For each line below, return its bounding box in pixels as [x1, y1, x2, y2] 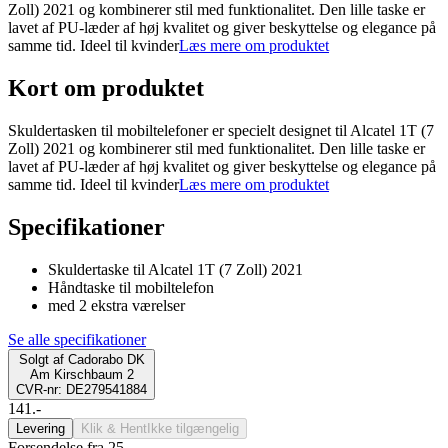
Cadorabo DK [67, 351, 145, 367]
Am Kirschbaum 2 [29, 366, 134, 382]
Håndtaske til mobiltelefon [48, 278, 214, 296]
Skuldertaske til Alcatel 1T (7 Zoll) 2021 [48, 260, 303, 278]
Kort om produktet [8, 75, 204, 102]
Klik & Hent [81, 420, 147, 436]
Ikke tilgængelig [147, 420, 239, 436]
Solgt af [18, 351, 64, 367]
